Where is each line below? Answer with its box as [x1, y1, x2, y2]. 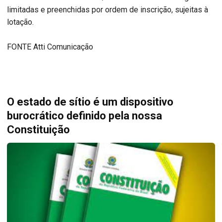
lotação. [7, 17, 34, 27]
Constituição [7, 123, 70, 136]
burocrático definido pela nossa [7, 109, 162, 122]
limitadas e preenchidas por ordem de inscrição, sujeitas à [7, 4, 208, 14]
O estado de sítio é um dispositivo [7, 95, 173, 108]
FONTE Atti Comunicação [7, 42, 93, 52]
